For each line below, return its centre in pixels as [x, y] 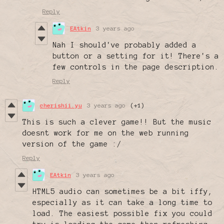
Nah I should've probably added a [124, 45]
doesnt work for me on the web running [106, 133]
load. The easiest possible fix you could [122, 214]
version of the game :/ [72, 144]
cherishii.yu [61, 105]
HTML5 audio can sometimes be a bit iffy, [122, 192]
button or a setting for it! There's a [136, 56]
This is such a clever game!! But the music [117, 122]
